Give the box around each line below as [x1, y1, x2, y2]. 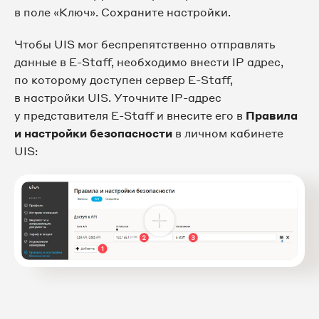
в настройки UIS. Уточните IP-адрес [14, 90, 221, 105]
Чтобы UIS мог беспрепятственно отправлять [14, 36, 275, 51]
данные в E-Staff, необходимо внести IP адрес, [14, 54, 283, 69]
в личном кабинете [172, 125, 283, 140]
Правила [246, 108, 298, 122]
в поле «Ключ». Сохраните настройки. [14, 4, 231, 19]
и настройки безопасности [14, 125, 172, 140]
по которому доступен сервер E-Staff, [14, 72, 233, 87]
